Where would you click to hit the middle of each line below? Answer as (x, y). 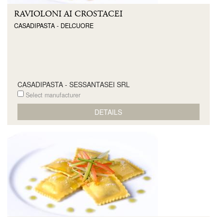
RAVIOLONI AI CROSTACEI (68, 14)
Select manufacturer (52, 95)
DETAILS (108, 112)
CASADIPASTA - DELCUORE (54, 25)
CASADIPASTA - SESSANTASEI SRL (73, 84)
